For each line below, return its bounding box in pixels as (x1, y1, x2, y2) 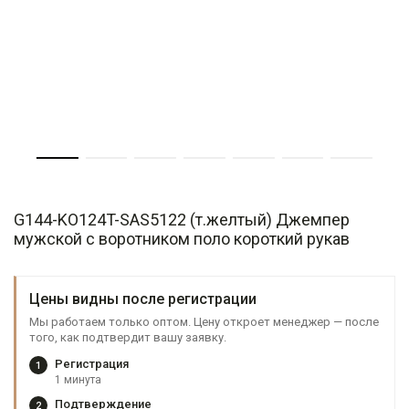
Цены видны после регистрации (29, 290, 257, 308)
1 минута (55, 373, 101, 386)
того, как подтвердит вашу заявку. (29, 330, 226, 344)
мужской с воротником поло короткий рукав (14, 229, 350, 248)
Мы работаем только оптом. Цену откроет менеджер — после (29, 315, 379, 329)
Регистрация (55, 357, 129, 371)
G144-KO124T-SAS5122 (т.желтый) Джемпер (14, 210, 350, 229)
